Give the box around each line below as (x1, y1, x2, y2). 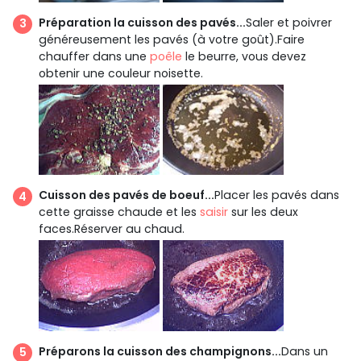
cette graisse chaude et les (39, 204, 200, 221)
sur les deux (228, 204, 298, 221)
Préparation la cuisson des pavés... (39, 14, 246, 31)
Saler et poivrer (246, 14, 332, 31)
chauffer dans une (39, 48, 150, 64)
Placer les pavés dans (214, 187, 339, 204)
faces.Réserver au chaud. (39, 221, 185, 238)
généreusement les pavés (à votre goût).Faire (39, 31, 305, 48)
